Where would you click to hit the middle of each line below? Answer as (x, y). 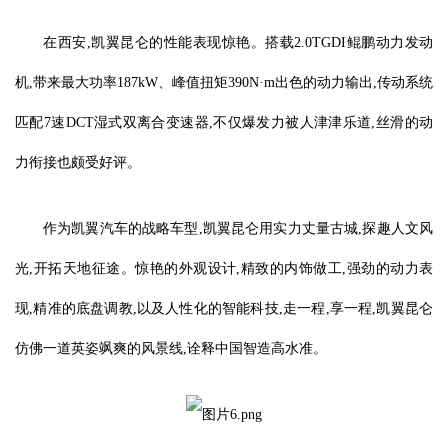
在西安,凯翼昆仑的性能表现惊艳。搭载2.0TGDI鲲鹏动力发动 (238, 42)
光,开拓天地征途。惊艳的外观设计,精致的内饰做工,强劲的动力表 (224, 268)
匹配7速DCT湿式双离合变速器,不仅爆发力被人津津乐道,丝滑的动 (224, 122)
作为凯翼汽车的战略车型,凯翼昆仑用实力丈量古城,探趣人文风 (238, 228)
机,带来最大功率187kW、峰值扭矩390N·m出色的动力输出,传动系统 (224, 82)
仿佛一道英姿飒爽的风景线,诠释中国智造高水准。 (171, 348)
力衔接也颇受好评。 (78, 162)
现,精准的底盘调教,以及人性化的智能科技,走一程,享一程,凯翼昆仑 (224, 308)
